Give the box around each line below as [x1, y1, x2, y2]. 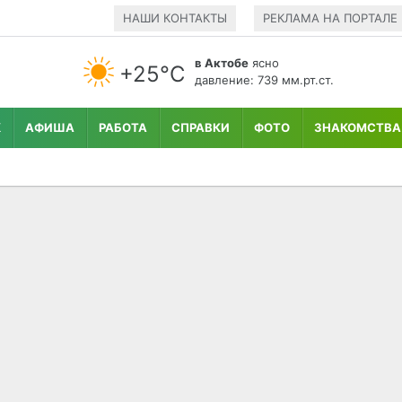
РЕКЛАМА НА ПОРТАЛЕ [262, 10, 398, 25]
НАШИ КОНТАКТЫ [122, 10, 227, 25]
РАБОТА [99, 120, 147, 135]
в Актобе [195, 55, 249, 70]
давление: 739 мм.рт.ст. [195, 72, 335, 87]
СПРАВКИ [171, 120, 230, 135]
